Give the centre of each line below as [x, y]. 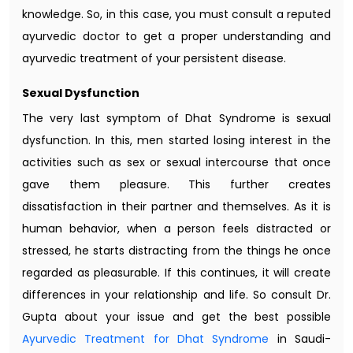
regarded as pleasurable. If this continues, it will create [176, 272]
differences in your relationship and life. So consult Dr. [176, 294]
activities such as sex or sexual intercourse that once [176, 162]
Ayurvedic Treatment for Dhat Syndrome [146, 338]
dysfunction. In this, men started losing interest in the [176, 140]
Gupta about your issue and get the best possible [176, 316]
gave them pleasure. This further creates [176, 184]
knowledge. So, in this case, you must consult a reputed [176, 14]
